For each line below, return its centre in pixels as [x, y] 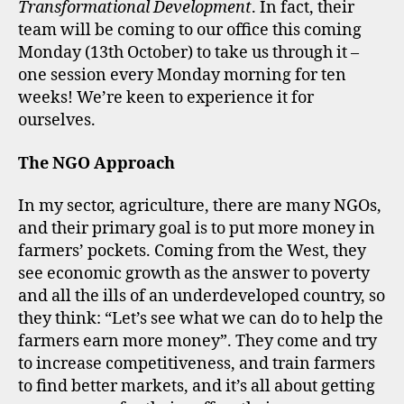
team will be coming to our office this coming [190, 30]
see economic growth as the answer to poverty [194, 274]
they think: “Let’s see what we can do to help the [201, 319]
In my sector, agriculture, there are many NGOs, [200, 206]
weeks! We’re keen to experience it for [166, 98]
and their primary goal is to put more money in [197, 229]
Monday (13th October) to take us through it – [188, 53]
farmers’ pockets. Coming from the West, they [192, 251]
